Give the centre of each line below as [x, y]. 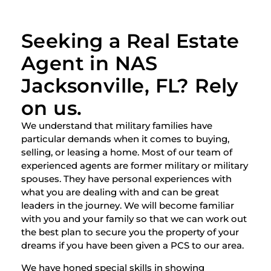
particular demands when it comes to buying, [125, 139]
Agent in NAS [90, 64]
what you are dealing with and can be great [120, 192]
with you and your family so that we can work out [134, 219]
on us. [52, 108]
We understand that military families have [117, 126]
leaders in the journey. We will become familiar [128, 206]
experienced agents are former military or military [135, 166]
